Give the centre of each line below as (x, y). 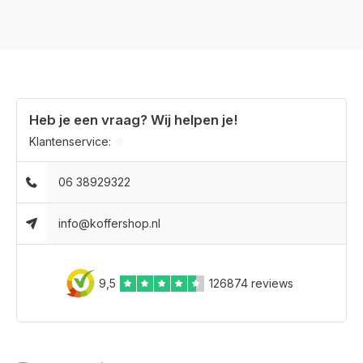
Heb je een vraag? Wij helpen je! (134, 120)
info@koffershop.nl (110, 223)
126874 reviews (251, 283)
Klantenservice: (70, 141)
